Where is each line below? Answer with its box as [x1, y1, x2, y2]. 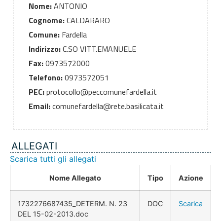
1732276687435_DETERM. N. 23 [18, 199, 127, 208]
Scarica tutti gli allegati [10, 154, 96, 164]
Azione [179, 174, 203, 183]
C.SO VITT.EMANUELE [60, 43, 136, 55]
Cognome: [28, 14, 65, 27]
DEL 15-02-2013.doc [18, 210, 88, 219]
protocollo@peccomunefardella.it [44, 86, 157, 98]
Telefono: [28, 72, 63, 84]
